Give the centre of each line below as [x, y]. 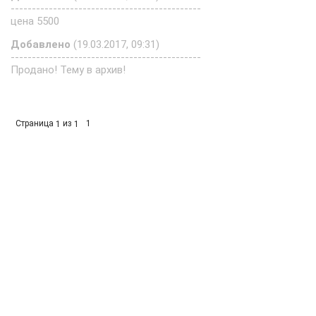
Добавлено [41, 44]
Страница [36, 123]
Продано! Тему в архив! [68, 70]
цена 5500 [35, 21]
